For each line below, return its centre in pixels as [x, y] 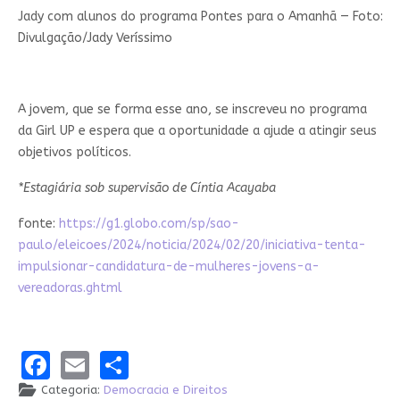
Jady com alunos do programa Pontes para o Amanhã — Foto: [200, 17]
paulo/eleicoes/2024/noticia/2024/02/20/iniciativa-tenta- [192, 246]
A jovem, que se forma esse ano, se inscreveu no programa [192, 110]
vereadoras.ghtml [70, 288]
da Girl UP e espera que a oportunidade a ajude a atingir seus [197, 131]
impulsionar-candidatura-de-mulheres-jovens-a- [168, 267]
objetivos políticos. [74, 153]
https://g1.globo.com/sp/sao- [149, 224]
